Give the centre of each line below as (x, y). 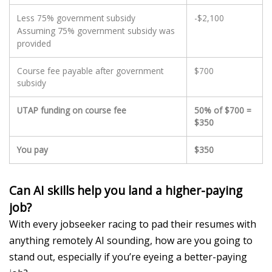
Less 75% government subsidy (76, 18)
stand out (31, 257)
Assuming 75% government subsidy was (96, 30)
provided (34, 43)
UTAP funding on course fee (72, 110)
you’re (127, 257)
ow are (178, 240)
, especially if (83, 257)
